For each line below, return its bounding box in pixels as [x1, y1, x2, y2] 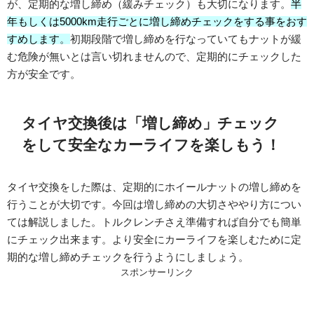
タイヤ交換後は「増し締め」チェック [22, 116, 279, 131]
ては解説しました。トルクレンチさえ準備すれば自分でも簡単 [7, 216, 301, 227]
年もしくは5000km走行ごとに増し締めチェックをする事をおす [7, 16, 307, 27]
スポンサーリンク [121, 267, 193, 277]
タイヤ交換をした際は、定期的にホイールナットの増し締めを [7, 181, 301, 192]
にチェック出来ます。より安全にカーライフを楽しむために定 [7, 233, 301, 245]
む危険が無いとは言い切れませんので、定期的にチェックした [7, 51, 301, 62]
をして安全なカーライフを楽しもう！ [22, 137, 280, 153]
